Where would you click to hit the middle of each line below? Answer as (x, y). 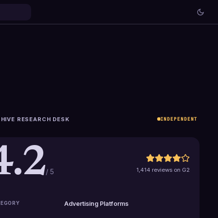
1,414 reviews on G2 (163, 170)
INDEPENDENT (179, 119)
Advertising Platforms (97, 203)
